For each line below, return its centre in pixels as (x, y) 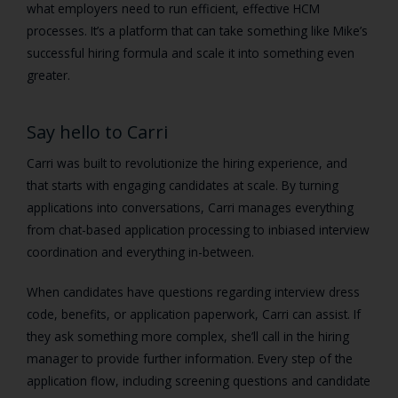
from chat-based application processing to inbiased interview (198, 230)
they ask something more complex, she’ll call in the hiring (188, 337)
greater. (50, 76)
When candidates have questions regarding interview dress (193, 292)
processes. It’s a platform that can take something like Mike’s (197, 31)
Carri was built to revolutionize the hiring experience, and (187, 163)
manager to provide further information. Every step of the (190, 359)
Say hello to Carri (97, 132)
